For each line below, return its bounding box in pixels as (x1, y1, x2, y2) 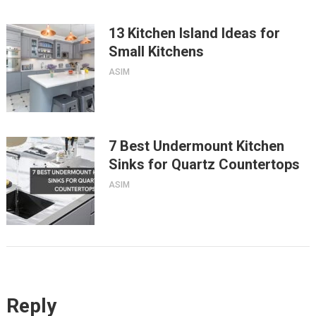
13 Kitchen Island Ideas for (108, 24, 280, 42)
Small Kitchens (108, 42, 204, 60)
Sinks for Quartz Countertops (108, 155, 300, 173)
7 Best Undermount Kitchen (108, 137, 284, 154)
